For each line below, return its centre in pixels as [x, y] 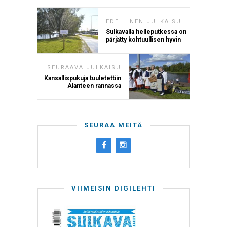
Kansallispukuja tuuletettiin [83, 78]
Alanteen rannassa [94, 85]
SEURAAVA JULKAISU [84, 67]
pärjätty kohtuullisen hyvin [143, 39]
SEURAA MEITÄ [113, 125]
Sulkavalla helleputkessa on [146, 32]
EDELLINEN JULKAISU [144, 21]
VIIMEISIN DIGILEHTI [113, 188]
